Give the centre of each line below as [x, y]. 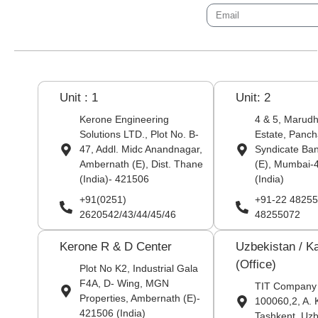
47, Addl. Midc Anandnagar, [141, 149]
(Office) [256, 264]
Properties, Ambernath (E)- [139, 298]
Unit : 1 [79, 98]
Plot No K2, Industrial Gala [138, 268]
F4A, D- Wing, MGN [124, 283]
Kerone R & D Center [116, 247]
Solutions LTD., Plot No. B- [139, 134]
